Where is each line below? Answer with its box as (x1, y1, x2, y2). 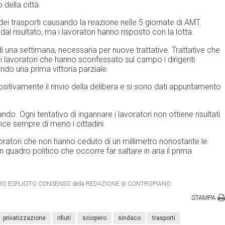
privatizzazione (3, 214, 46, 222)
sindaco (118, 214, 141, 222)
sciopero (82, 214, 106, 222)
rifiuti (57, 214, 71, 222)
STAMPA (191, 194, 216, 202)
